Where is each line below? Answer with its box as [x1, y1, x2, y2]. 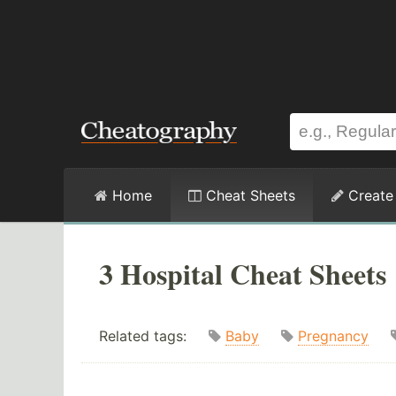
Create [344, 187, 393, 204]
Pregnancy [298, 327, 369, 346]
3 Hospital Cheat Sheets [99, 253, 386, 294]
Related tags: [99, 327, 209, 346]
